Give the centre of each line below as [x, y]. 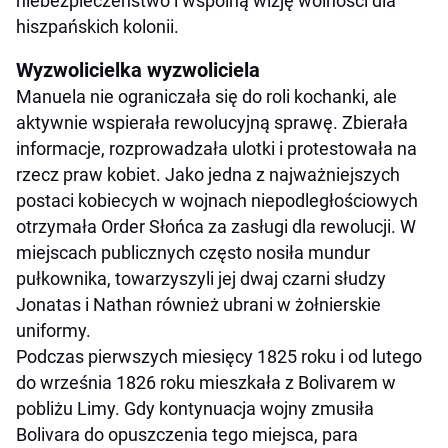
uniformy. [53, 330]
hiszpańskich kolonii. [97, 26]
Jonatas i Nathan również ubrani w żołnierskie [198, 304]
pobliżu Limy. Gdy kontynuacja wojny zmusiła [195, 408]
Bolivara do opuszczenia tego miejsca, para [187, 434]
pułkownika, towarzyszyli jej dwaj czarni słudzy [201, 278]
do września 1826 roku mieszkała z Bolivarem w [206, 382]
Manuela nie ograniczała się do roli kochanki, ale [206, 96]
